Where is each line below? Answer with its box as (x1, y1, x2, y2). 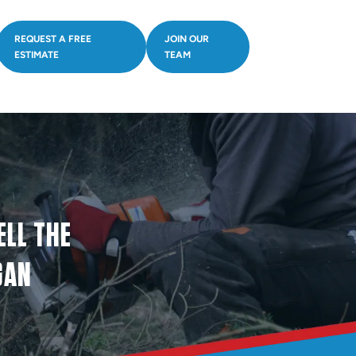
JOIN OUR (164, 33, 210, 44)
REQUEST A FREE (14, 33, 91, 44)
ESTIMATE (14, 49, 59, 60)
